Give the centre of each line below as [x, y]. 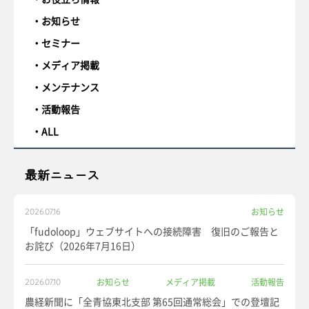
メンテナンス [70, 87]
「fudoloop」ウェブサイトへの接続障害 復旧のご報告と [152, 231]
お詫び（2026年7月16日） [83, 246]
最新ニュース [62, 175]
